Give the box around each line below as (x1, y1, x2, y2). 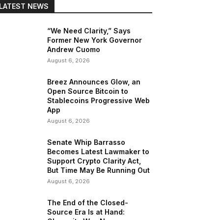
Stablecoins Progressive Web (47, 96, 150, 105)
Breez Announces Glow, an (47, 78, 141, 86)
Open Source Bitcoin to (47, 87, 129, 95)
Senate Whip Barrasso (47, 138, 126, 146)
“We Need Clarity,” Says (47, 27, 131, 35)
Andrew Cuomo (47, 45, 101, 54)
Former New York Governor (47, 36, 142, 44)
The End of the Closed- (47, 198, 129, 207)
